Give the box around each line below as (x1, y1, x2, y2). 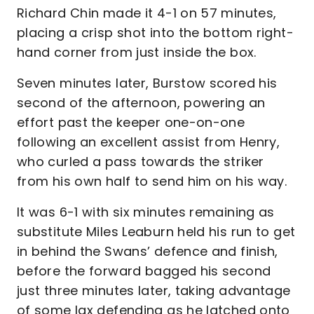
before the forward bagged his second (17, 262, 271, 280)
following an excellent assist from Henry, (17, 133, 280, 151)
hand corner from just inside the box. (17, 43, 257, 61)
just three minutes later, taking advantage (17, 282, 291, 299)
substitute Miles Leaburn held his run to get (17, 223, 296, 240)
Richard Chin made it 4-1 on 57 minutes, (17, 4, 277, 22)
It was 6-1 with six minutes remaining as (17, 203, 275, 221)
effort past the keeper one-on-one (17, 114, 245, 131)
